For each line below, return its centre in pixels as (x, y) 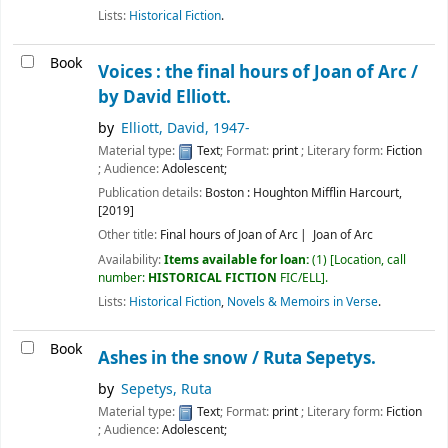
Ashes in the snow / (180, 359)
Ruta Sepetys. (319, 359)
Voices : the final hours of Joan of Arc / (258, 73)
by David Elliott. (164, 98)
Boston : (227, 193)
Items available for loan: (238, 259)
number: (123, 277)
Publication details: (151, 193)
